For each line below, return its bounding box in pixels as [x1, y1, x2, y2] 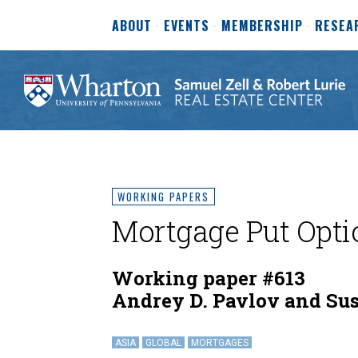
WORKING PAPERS [117, 189, 209, 205]
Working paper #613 [112, 265, 305, 291]
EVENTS [164, 16, 209, 35]
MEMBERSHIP [221, 16, 303, 35]
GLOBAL [145, 337, 181, 348]
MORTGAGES [191, 337, 249, 348]
